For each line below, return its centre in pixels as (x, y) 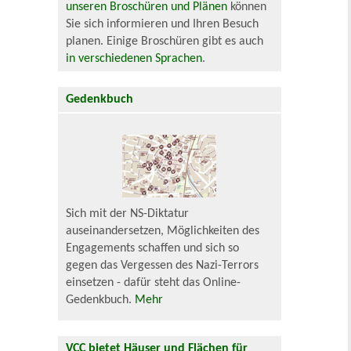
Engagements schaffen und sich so (153, 249)
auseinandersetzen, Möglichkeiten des (163, 232)
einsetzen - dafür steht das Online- (154, 283)
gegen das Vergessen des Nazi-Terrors (163, 266)
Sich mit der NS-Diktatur (128, 214)
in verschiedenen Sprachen (134, 59)
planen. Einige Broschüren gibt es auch (165, 42)
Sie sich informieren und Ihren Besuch (163, 25)
